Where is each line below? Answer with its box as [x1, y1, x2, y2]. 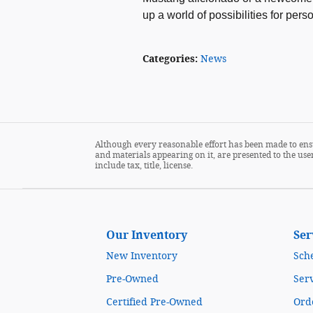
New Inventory [106, 250, 177, 262]
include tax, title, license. [95, 161, 193, 170]
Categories [143, 53, 195, 65]
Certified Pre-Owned [106, 296, 203, 308]
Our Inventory [106, 228, 187, 242]
